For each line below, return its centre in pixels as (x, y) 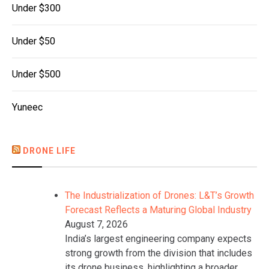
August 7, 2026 (96, 224)
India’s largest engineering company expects (158, 238)
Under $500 (36, 74)
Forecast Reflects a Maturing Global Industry (158, 210)
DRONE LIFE (49, 150)
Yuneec (27, 107)
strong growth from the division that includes (159, 253)
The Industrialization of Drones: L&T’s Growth (159, 195)
